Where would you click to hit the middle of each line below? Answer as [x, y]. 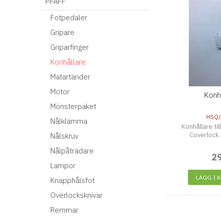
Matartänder [70, 77]
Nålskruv [64, 136]
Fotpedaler [69, 18]
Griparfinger [70, 47]
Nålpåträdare [72, 151]
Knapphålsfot [73, 180]
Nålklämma [69, 121]
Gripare [62, 32]
